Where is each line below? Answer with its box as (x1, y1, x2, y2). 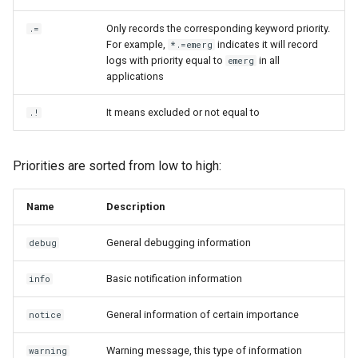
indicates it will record (215, 38, 319, 50)
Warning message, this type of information (106, 344, 302, 356)
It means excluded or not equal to (106, 106, 260, 118)
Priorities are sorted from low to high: (13, 158, 221, 173)
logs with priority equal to (106, 54, 225, 66)
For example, (106, 38, 168, 50)
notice (29, 309, 62, 320)
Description (106, 201, 165, 213)
